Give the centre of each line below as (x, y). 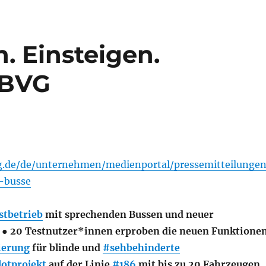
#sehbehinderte (141, 248)
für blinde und (66, 248)
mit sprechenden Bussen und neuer (128, 214)
